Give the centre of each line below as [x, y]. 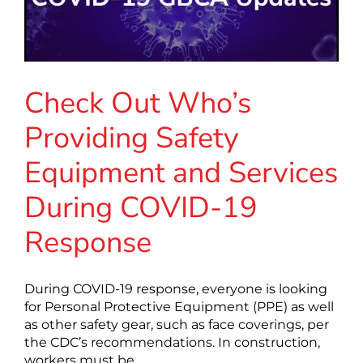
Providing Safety [132, 138]
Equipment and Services [181, 173]
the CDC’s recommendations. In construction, [172, 342]
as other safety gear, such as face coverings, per [177, 324]
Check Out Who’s [138, 103]
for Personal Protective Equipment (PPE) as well [179, 306]
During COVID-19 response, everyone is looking [176, 288]
